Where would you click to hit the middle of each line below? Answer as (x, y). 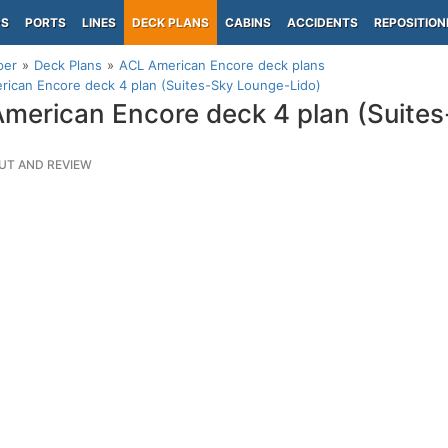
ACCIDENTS (322, 22)
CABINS (248, 22)
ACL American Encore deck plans (222, 65)
